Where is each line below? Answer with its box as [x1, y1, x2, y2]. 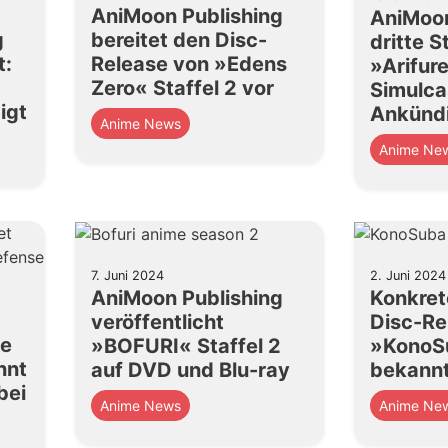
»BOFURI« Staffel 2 [90, 334, 281, 359]
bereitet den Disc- [90, 28, 267, 52]
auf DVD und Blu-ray [90, 358, 290, 383]
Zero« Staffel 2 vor [90, 76, 274, 100]
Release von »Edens [90, 52, 287, 76]
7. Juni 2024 [90, 268, 164, 284]
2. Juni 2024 [369, 268, 446, 284]
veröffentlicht [90, 310, 224, 335]
